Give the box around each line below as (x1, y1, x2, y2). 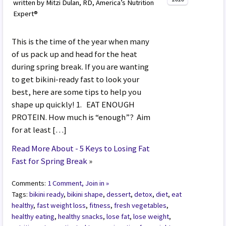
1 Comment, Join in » (47, 178, 109, 188)
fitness (89, 200, 111, 210)
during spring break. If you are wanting (12, 61, 149, 72)
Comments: (12, 178, 48, 188)
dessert (106, 189, 131, 199)
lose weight (133, 211, 169, 221)
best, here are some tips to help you (12, 86, 142, 97)
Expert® (13, 9, 38, 18)
